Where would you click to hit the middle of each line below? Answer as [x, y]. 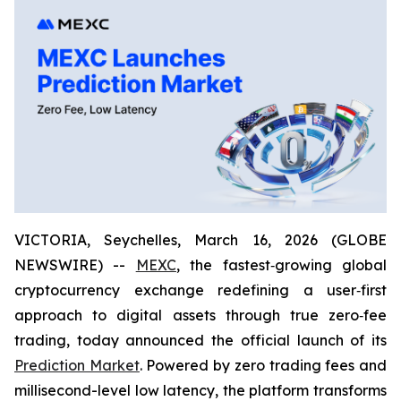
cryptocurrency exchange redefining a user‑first [200, 290]
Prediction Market [77, 365]
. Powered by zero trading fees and [263, 365]
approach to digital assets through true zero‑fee [200, 315]
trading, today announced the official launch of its [200, 340]
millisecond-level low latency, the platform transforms [200, 390]
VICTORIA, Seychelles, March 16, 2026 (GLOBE [200, 239]
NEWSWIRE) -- [75, 264]
